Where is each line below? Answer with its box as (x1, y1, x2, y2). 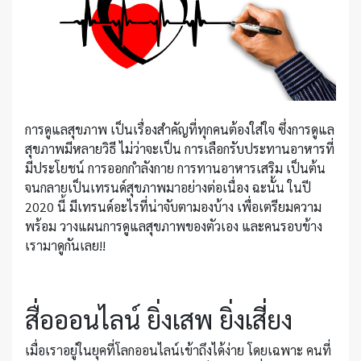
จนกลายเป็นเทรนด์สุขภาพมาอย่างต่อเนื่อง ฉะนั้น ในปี (25, 179, 311, 197)
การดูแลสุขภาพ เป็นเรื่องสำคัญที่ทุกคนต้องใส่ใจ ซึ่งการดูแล (25, 121, 334, 139)
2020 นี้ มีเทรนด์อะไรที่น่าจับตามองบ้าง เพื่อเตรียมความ (25, 198, 322, 216)
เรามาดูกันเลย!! (25, 237, 106, 255)
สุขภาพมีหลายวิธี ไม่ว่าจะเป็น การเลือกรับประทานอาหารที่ (25, 140, 334, 158)
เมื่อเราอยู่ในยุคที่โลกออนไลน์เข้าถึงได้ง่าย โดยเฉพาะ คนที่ (25, 342, 331, 359)
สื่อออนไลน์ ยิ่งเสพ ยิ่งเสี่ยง (25, 302, 293, 336)
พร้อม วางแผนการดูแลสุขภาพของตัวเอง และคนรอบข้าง (25, 218, 322, 235)
